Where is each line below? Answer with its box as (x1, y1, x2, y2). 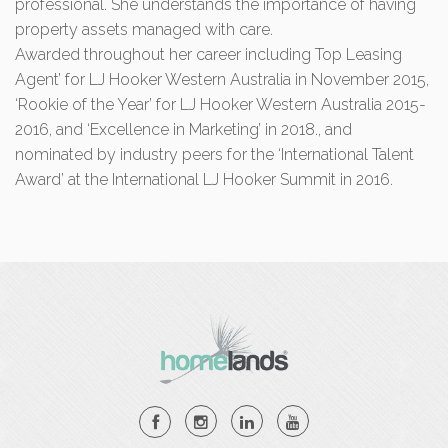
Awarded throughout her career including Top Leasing (15, 45, 402, 64)
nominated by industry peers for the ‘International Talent (15, 145, 414, 164)
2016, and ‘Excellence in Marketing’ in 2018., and (15, 120, 352, 139)
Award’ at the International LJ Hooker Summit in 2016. (15, 170, 393, 189)
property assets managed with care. (15, 20, 273, 39)
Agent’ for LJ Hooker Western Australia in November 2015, (15, 70, 429, 89)
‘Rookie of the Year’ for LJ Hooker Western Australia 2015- (15, 95, 426, 114)
